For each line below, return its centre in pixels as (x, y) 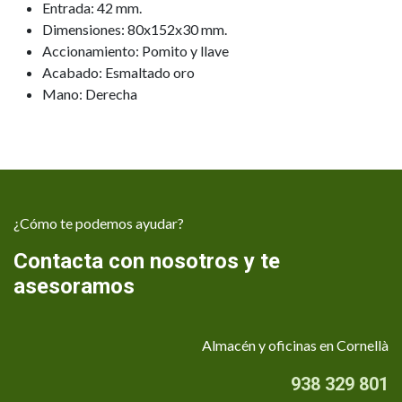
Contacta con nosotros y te (147, 262)
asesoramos (74, 287)
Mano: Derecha (90, 94)
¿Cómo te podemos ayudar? (99, 223)
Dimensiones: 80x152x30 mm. (135, 30)
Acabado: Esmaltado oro (118, 73)
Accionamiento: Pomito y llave (135, 51)
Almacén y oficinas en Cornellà (295, 345)
